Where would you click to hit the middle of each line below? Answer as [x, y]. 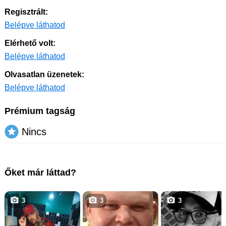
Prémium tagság [40, 111]
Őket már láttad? [40, 173]
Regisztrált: [26, 12]
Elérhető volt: [30, 43]
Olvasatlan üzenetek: [44, 74]
